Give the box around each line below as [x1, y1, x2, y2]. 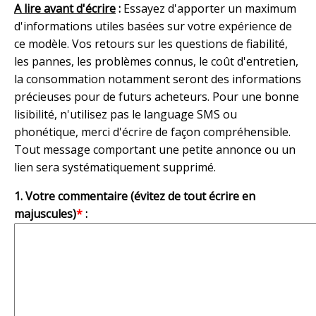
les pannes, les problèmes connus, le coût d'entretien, [14, 54, 298, 70]
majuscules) [14, 206, 76, 222]
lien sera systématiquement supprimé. [14, 159, 216, 176]
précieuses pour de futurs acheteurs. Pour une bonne [14, 89, 299, 105]
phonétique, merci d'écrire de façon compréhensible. [14, 124, 291, 140]
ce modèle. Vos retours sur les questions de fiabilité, [14, 36, 288, 52]
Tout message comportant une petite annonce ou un [14, 142, 296, 158]
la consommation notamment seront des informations [14, 71, 301, 87]
